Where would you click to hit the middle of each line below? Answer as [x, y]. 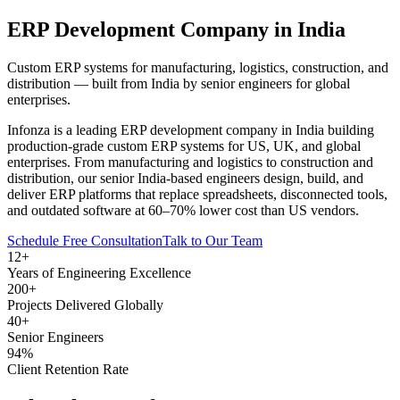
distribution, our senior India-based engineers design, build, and [185, 178]
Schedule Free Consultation [85, 240]
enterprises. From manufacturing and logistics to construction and [190, 162]
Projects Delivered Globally [85, 304]
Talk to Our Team [212, 240]
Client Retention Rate [68, 369]
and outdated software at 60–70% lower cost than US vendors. [183, 210]
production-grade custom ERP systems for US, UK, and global [184, 146]
